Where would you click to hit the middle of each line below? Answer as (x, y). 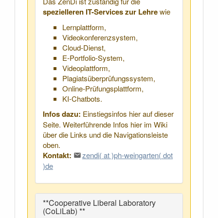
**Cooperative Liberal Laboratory (99, 202)
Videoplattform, (86, 68)
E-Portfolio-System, (93, 57)
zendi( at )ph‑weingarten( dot (127, 155)
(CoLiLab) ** (64, 211)
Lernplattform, (84, 27)
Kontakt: (57, 155)
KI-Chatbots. (82, 98)
